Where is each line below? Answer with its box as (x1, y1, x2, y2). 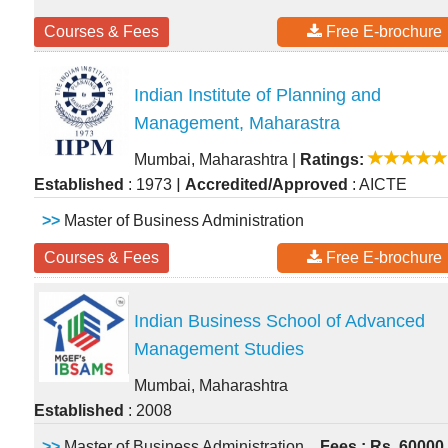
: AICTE (348, 176, 407, 194)
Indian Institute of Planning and (134, 85, 381, 106)
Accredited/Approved (185, 176, 348, 194)
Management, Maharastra (134, 113, 340, 134)
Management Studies (134, 339, 304, 360)
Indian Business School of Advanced (134, 311, 425, 332)
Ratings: (300, 151, 364, 169)
